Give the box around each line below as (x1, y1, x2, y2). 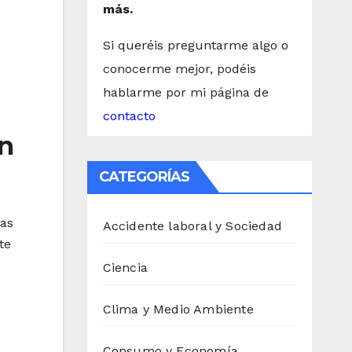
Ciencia (102, 260, 148, 276)
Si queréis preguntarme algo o (102, 38, 288, 53)
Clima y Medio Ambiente (102, 302, 254, 317)
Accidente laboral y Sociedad (102, 218, 283, 234)
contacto (102, 108, 156, 124)
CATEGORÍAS (98, 168, 190, 186)
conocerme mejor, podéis (102, 61, 256, 77)
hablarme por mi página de (102, 85, 269, 101)
